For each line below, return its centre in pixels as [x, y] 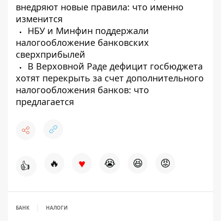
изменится [39, 19]
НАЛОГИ [57, 208]
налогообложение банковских [82, 43]
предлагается [45, 102]
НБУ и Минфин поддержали [87, 31]
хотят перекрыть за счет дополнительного [110, 78]
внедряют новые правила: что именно [100, 7]
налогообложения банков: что [82, 90]
